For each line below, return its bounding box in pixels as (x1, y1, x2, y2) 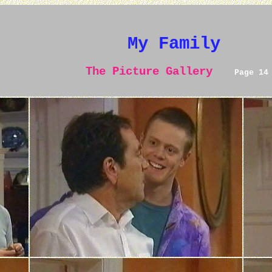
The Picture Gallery (79, 65, 212, 78)
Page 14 (229, 68, 268, 77)
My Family (127, 34, 220, 54)
